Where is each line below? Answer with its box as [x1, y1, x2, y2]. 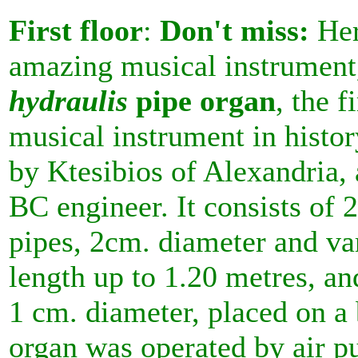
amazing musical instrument [9, 49, 356, 82]
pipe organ [128, 84, 276, 117]
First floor [9, 14, 143, 47]
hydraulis [9, 84, 128, 117]
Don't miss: [160, 14, 309, 47]
